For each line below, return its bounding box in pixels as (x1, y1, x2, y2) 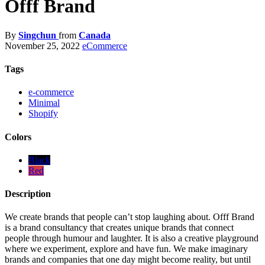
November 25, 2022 (5, 40, 80, 51)
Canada (79, 30, 111, 40)
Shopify (28, 108, 58, 119)
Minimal (28, 98, 60, 108)
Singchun (18, 30, 59, 40)
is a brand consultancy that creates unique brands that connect (5, 222, 234, 233)
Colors (5, 131, 31, 142)
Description (5, 189, 51, 199)
